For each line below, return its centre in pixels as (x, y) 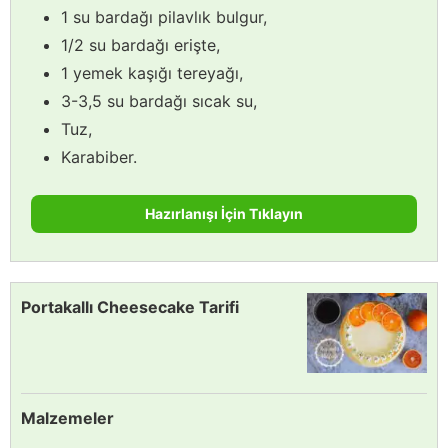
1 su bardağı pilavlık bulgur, (164, 16)
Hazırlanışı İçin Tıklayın (224, 213)
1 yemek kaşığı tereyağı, (152, 72)
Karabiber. (99, 156)
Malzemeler (67, 417)
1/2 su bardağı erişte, (140, 44)
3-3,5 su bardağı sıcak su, (159, 100)
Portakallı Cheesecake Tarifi (130, 306)
